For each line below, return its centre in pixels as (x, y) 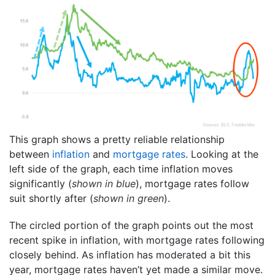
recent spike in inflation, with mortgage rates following (137, 240)
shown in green (129, 198)
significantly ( (41, 183)
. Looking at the (222, 154)
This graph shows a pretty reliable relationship (117, 139)
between (31, 154)
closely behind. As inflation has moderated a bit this (130, 254)
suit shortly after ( (51, 198)
